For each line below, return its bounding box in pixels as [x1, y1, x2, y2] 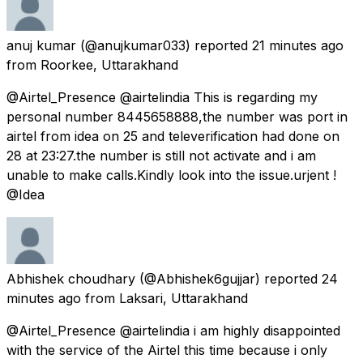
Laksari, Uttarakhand [119, 289, 248, 306]
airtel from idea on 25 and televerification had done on [6, 127, 340, 144]
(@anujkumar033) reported [80, 36, 248, 53]
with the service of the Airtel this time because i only [6, 341, 327, 358]
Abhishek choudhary [6, 270, 135, 287]
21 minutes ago [252, 36, 344, 53]
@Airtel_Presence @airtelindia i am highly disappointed [6, 322, 340, 339]
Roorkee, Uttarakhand [41, 56, 178, 73]
